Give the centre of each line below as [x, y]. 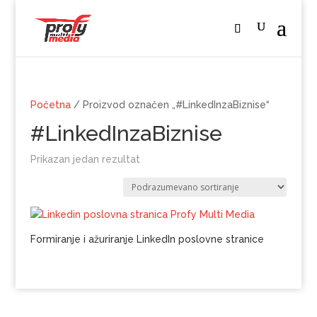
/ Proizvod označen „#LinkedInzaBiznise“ [170, 105]
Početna [50, 105]
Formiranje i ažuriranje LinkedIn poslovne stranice [147, 239]
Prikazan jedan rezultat [85, 159]
